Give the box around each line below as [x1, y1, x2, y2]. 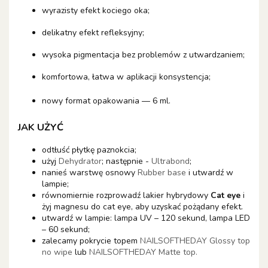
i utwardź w [186, 166, 233, 178]
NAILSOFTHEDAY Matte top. [89, 246, 197, 258]
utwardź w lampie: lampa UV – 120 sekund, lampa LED [42, 212, 250, 224]
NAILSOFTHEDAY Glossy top [140, 234, 250, 246]
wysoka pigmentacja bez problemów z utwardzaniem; [42, 48, 245, 60]
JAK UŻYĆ [18, 120, 63, 135]
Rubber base [138, 166, 186, 178]
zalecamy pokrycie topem [42, 234, 140, 246]
